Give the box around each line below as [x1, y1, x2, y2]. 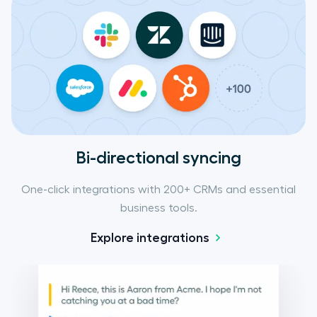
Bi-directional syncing [76, 149, 241, 166]
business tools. [120, 202, 197, 214]
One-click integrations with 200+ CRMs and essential [21, 184, 296, 195]
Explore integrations [91, 231, 209, 244]
